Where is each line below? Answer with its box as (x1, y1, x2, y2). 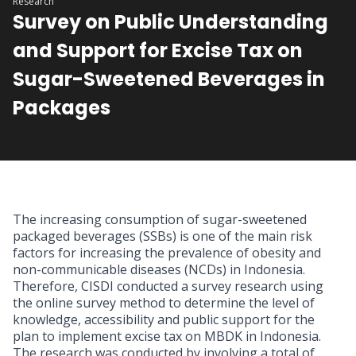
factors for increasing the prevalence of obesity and (13, 244, 321, 262)
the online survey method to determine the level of (13, 294, 315, 312)
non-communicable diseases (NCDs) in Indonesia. (13, 261, 305, 279)
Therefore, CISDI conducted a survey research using (13, 277, 323, 296)
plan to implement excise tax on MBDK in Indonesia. (13, 327, 321, 346)
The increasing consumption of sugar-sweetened (13, 211, 307, 229)
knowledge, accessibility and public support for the (13, 311, 315, 329)
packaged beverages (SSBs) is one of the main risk (13, 227, 312, 246)
